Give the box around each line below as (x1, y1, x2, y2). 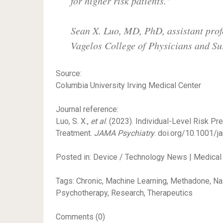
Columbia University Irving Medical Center (56, 81, 201, 91)
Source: (56, 69, 82, 79)
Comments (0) (56, 212, 105, 222)
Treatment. (56, 128, 94, 138)
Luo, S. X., (56, 116, 91, 126)
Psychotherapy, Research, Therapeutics (56, 188, 193, 198)
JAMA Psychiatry (94, 128, 154, 138)
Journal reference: (56, 105, 118, 114)
